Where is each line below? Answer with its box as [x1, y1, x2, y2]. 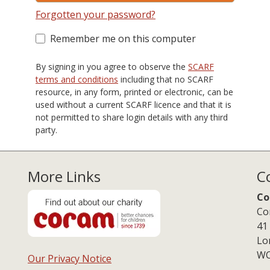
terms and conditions [36, 74, 118, 85]
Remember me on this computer [50, 32, 196, 45]
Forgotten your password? [36, 8, 155, 21]
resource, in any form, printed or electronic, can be [36, 86, 233, 98]
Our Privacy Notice [28, 252, 111, 265]
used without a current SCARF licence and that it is [36, 99, 231, 110]
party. [36, 124, 57, 136]
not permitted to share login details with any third [36, 111, 228, 123]
